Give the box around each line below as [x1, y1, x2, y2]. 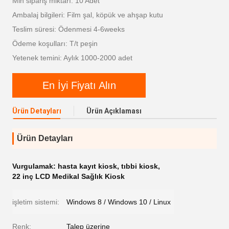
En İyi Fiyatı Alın [42, 79, 116, 91]
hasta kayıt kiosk [58, 162, 117, 170]
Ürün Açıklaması [86, 107, 142, 115]
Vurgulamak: [12, 162, 58, 170]
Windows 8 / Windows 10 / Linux [66, 198, 171, 206]
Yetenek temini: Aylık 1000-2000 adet [12, 54, 132, 62]
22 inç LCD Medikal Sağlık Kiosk [12, 172, 125, 180]
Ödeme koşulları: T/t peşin [12, 39, 98, 48]
